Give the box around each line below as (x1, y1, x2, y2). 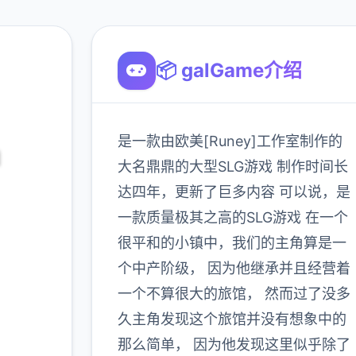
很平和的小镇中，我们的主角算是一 (117, 234, 346, 251)
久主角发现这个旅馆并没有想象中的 (117, 311, 346, 327)
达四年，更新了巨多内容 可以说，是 (117, 184, 350, 200)
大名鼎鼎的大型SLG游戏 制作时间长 (117, 158, 348, 175)
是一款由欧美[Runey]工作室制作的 (117, 133, 342, 149)
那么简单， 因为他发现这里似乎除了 (117, 336, 350, 353)
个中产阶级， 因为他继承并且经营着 (117, 260, 350, 277)
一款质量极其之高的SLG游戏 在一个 (117, 209, 348, 226)
